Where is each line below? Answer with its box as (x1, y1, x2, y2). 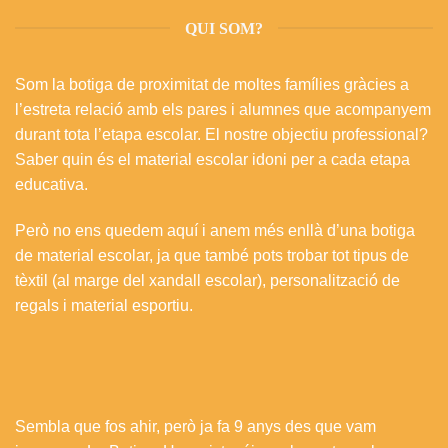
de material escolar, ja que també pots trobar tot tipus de (15, 246, 409, 264)
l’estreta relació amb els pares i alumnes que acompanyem (15, 101, 431, 119)
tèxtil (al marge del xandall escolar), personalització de (15, 271, 400, 289)
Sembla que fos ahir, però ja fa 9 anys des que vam (15, 417, 376, 435)
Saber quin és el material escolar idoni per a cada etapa (15, 151, 410, 169)
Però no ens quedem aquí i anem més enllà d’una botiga (15, 221, 415, 239)
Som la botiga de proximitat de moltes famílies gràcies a (15, 76, 409, 94)
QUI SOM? (185, 19, 263, 37)
